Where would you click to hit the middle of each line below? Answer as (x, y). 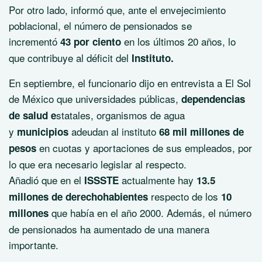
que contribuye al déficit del (70, 58)
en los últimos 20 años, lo (180, 41)
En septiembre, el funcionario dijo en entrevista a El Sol (130, 83)
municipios (44, 132)
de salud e (32, 115)
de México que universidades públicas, (95, 99)
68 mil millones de (200, 132)
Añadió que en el (45, 180)
